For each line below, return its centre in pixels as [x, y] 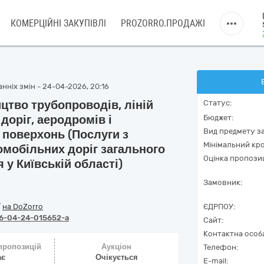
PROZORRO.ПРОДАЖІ [163, 23]
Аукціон [117, 247]
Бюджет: [218, 118]
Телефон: [221, 247]
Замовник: [223, 182]
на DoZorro [23, 207]
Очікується [116, 257]
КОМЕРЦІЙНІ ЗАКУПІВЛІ [58, 23]
